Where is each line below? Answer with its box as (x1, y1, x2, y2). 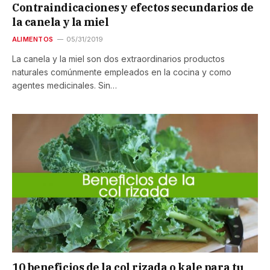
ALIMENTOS (12, 35, 53, 44)
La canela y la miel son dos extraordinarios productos (12, 54, 225, 64)
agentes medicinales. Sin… (12, 80, 117, 91)
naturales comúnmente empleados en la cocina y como (12, 67, 231, 78)
